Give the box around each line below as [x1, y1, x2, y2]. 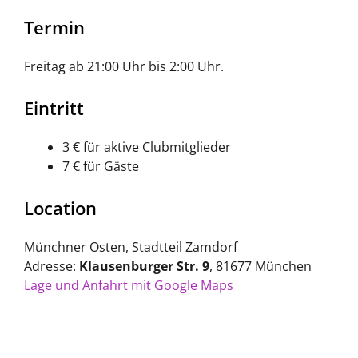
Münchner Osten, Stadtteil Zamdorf [24, 238, 237, 257]
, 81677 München [209, 257, 312, 276]
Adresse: [24, 257, 79, 276]
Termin [24, 15, 85, 40]
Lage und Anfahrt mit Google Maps [24, 276, 233, 295]
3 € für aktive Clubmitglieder [62, 138, 231, 157]
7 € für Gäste [62, 157, 139, 176]
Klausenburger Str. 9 [79, 257, 209, 276]
